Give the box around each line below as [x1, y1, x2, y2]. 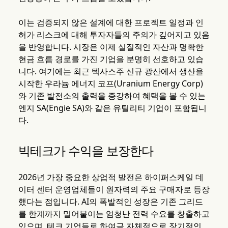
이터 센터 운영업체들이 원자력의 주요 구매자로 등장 [18, 184, 210, 195]
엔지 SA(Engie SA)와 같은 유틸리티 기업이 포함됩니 [18, 102, 207, 114]
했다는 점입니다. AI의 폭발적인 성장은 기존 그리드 [18, 196, 203, 208]
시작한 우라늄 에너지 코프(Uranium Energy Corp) [18, 78, 203, 90]
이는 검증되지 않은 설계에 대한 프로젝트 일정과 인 [18, 17, 204, 28]
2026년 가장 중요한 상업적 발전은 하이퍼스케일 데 [18, 172, 204, 183]
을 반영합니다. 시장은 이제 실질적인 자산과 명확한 [18, 41, 204, 53]
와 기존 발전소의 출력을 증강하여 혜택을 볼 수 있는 [18, 90, 206, 102]
